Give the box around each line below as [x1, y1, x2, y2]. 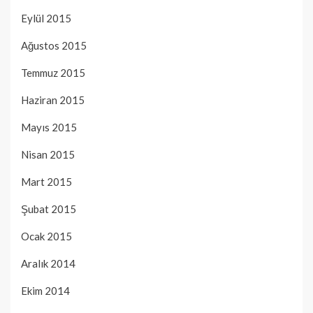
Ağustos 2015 [21, 39, 87, 52]
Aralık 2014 [21, 257, 75, 270]
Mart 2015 [21, 175, 72, 189]
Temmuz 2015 [21, 66, 85, 80]
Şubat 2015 [21, 203, 76, 216]
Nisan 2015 [21, 148, 75, 161]
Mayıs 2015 [21, 121, 77, 134]
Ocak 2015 [21, 230, 72, 243]
